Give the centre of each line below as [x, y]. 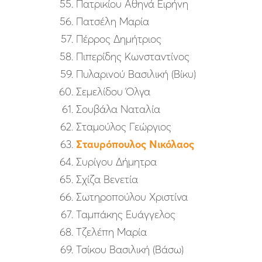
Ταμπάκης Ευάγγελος [126, 215]
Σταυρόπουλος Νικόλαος [135, 144]
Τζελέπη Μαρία [111, 232]
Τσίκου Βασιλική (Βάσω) [130, 250]
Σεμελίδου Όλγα [113, 92]
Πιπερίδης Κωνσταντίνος [133, 57]
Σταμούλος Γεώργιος [124, 127]
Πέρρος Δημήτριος [119, 39]
